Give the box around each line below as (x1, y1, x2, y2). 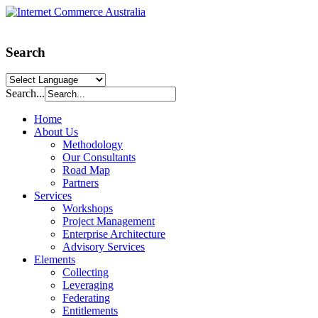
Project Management (62, 215, 155, 228)
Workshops (62, 202, 113, 215)
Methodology (62, 138, 123, 151)
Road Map (62, 164, 110, 177)
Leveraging (62, 279, 114, 292)
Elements (34, 253, 75, 266)
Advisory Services (62, 241, 145, 253)
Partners (62, 177, 99, 190)
